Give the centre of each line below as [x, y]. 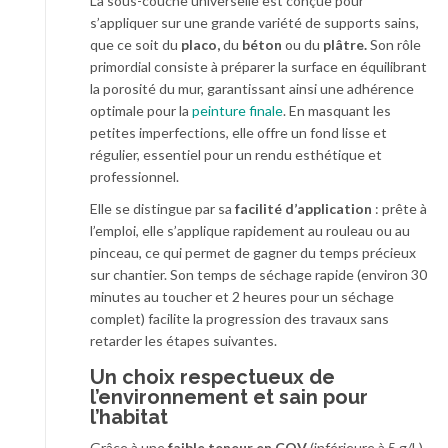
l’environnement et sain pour [229, 397]
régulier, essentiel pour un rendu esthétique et [236, 155]
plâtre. [345, 45]
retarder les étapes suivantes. [183, 341]
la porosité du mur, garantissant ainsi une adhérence [252, 89]
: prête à [399, 209]
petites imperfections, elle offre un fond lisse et [238, 133]
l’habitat [129, 417]
